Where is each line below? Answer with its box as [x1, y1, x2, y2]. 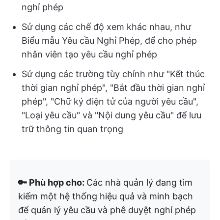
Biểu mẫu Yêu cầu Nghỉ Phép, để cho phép [22, 35, 197, 46]
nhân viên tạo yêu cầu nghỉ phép [22, 49, 157, 60]
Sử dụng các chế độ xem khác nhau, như [22, 22, 191, 32]
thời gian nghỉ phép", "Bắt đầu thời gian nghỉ [22, 82, 205, 93]
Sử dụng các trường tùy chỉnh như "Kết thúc [22, 69, 205, 80]
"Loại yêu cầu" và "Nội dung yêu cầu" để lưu [22, 110, 201, 121]
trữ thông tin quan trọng [22, 124, 123, 135]
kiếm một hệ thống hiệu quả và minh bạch [18, 191, 193, 202]
